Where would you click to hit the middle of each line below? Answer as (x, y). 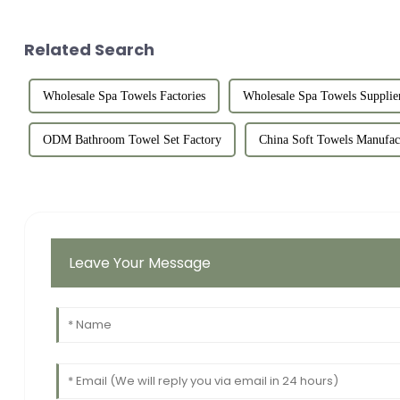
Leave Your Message (140, 263)
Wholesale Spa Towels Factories (124, 96)
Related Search (89, 49)
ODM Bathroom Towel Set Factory (132, 139)
